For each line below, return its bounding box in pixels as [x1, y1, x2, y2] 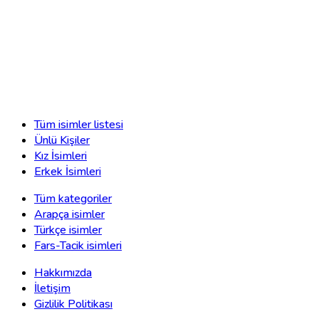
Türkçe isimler [34, 222, 102, 239]
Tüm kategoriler [34, 191, 112, 207]
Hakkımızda [34, 265, 92, 281]
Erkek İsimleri [34, 164, 101, 180]
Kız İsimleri [34, 148, 87, 164]
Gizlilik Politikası [34, 296, 113, 313]
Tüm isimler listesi [34, 117, 123, 133]
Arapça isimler [34, 206, 105, 223]
